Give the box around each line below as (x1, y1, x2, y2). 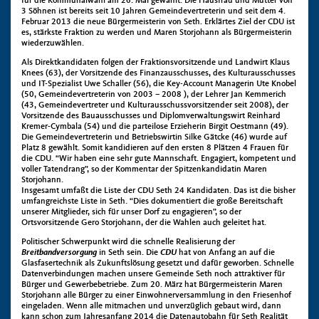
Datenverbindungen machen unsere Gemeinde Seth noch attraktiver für (21, 270, 285, 279)
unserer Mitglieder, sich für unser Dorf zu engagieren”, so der (21, 208, 241, 217)
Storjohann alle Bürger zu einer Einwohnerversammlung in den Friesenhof (21, 291, 291, 300)
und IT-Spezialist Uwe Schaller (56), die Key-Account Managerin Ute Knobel (21, 80, 296, 89)
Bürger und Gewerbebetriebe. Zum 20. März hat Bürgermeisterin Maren (21, 281, 283, 290)
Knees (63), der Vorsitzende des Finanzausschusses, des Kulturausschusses (21, 69, 296, 78)
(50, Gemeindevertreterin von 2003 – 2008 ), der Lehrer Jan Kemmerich (21, 90, 286, 100)
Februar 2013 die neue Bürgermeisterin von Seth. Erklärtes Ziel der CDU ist (21, 18, 295, 27)
